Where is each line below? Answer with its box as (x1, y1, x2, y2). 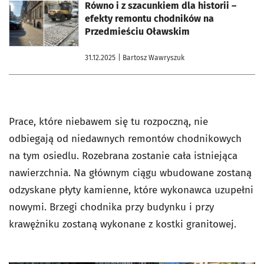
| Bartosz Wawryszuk (118, 54, 184, 62)
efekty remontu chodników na (85, 13, 214, 24)
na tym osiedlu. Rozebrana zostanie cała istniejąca (9, 150, 237, 162)
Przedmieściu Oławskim (85, 26, 190, 37)
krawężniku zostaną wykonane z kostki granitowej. (9, 218, 236, 230)
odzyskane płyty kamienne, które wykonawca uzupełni (9, 184, 253, 196)
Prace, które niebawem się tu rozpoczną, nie (9, 115, 208, 128)
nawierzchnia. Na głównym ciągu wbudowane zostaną (9, 167, 252, 179)
